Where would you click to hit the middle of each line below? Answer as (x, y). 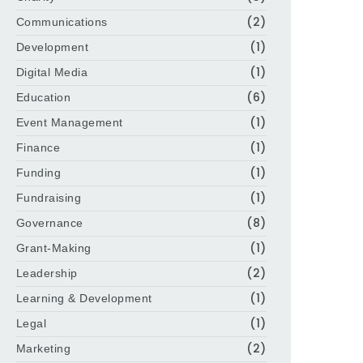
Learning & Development (84, 298)
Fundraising (49, 198)
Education (43, 97)
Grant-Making (53, 248)
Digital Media (52, 72)
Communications (62, 22)
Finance (38, 147)
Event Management (69, 122)
